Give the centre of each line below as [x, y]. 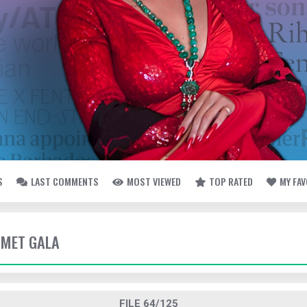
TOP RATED [231, 181]
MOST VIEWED [154, 181]
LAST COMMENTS [65, 181]
